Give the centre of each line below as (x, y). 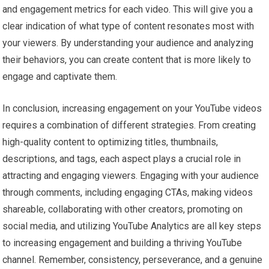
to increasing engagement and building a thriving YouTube (122, 243)
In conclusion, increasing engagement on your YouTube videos (132, 108)
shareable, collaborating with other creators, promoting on (123, 209)
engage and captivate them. (60, 76)
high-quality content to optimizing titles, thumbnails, (110, 142)
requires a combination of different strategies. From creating (129, 125)
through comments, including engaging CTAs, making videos (128, 192)
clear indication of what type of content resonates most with (128, 26)
